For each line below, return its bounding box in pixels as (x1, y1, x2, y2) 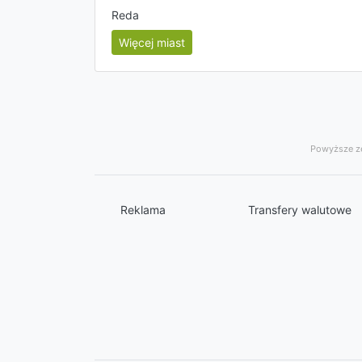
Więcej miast (119, 36, 185, 49)
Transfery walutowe (248, 203, 351, 217)
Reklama (120, 203, 166, 217)
